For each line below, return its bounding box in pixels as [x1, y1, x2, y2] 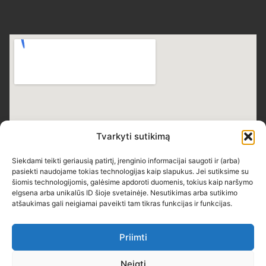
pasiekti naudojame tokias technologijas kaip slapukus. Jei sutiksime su [12, 167, 249, 176]
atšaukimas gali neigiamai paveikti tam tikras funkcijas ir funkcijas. [12, 199, 232, 208]
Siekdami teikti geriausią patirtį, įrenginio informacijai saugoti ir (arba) [12, 156, 240, 165]
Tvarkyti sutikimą [96, 131, 170, 142]
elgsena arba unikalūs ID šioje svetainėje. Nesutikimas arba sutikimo [12, 188, 237, 197]
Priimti [119, 231, 147, 243]
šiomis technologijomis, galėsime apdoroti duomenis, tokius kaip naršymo [12, 178, 253, 186]
